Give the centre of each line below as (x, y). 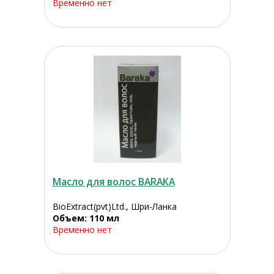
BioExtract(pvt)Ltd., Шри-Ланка (114, 207)
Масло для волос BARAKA (113, 182)
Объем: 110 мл (86, 218)
